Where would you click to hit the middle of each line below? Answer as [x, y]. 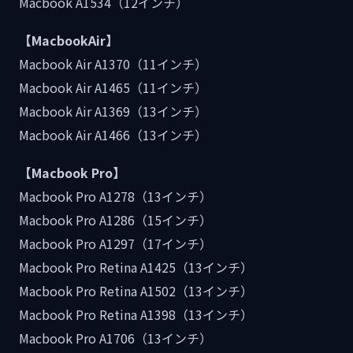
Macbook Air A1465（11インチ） [113, 88]
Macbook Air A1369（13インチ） [113, 111]
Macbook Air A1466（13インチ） [113, 135]
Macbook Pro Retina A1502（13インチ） [136, 291]
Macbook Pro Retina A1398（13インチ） [136, 315]
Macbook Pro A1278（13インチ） [115, 197]
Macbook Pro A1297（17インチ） [115, 244]
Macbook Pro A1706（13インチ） [115, 338]
